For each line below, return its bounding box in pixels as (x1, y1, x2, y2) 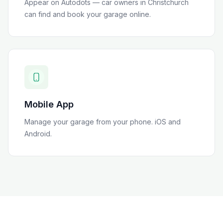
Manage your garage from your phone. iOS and (24, 117, 181, 126)
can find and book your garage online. (24, 10, 151, 18)
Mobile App (24, 99, 74, 110)
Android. (24, 129, 52, 138)
